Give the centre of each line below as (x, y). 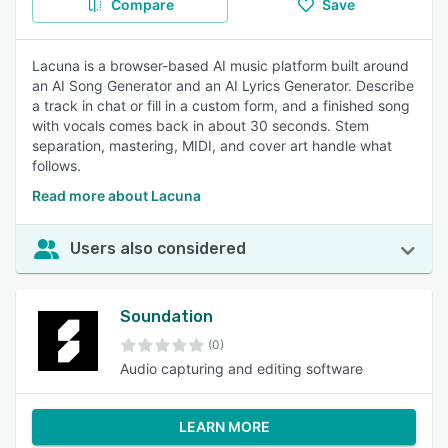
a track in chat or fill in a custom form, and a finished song (221, 105)
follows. (56, 165)
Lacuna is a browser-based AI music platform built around (220, 65)
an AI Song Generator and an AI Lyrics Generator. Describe (223, 85)
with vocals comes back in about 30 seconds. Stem (200, 125)
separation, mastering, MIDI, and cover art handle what (212, 145)
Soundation (166, 316)
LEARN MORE (224, 426)
